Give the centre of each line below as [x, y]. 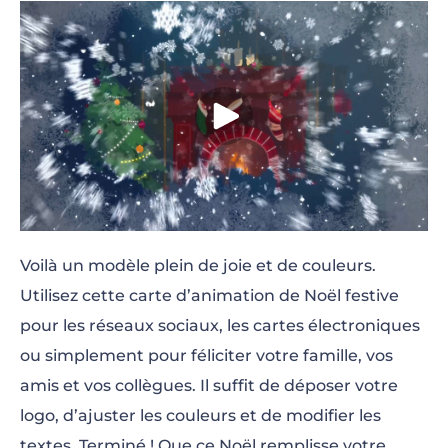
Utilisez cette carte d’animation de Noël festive [209, 295]
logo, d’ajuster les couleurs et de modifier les [200, 415]
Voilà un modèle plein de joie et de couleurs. [198, 265]
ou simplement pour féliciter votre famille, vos [206, 355]
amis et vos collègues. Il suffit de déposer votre [209, 385]
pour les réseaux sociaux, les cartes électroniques [220, 325]
